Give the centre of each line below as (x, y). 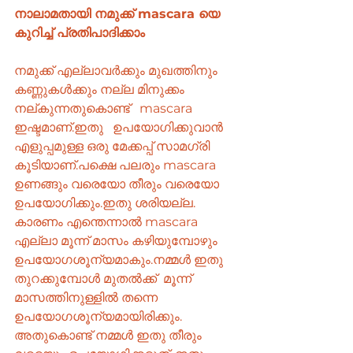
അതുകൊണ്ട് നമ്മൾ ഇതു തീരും (110, 336)
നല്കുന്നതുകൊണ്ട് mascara (105, 109)
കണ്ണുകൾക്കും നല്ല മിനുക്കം (102, 90)
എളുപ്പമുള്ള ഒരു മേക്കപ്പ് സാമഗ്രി (113, 147)
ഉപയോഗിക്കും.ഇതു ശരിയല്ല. (106, 203)
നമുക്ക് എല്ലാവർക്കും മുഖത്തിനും (117, 71)
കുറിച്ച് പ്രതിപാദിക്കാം (80, 33)
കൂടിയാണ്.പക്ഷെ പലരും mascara (117, 165)
